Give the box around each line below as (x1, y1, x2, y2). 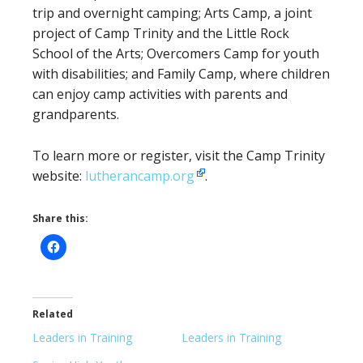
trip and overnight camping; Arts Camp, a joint (32, 4, 312, 23)
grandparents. (32, 105, 119, 124)
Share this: (32, 211, 88, 226)
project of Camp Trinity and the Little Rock (32, 24, 289, 43)
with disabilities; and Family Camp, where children (32, 65, 330, 83)
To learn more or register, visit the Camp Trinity (32, 147, 325, 165)
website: (32, 167, 85, 186)
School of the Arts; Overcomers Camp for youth (32, 45, 319, 63)
